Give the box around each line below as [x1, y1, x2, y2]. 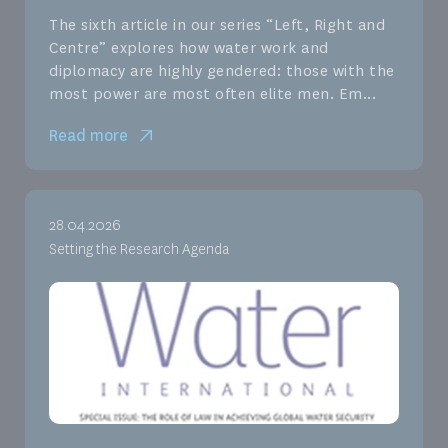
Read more [49, 125, 128, 147]
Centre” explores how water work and [49, 38, 329, 59]
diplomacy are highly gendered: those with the [49, 61, 395, 82]
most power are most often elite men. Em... [49, 84, 376, 105]
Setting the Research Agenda [49, 240, 229, 260]
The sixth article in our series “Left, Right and [49, 15, 385, 36]
